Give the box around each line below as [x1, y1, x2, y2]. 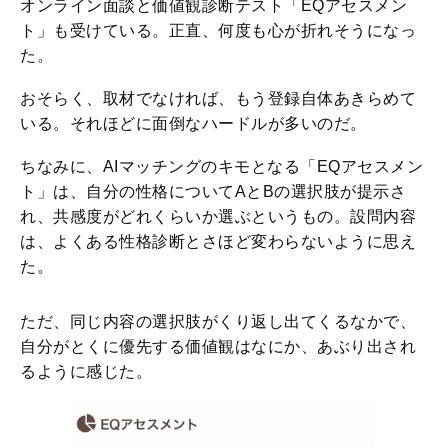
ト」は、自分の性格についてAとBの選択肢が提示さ [20, 183, 406, 201]
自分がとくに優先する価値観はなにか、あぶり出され [20, 338, 416, 356]
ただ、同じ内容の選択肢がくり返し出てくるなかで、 [20, 313, 416, 331]
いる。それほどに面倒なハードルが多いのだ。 [20, 115, 367, 133]
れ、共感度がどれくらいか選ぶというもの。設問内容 [20, 208, 416, 226]
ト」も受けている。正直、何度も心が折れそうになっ [20, 22, 416, 40]
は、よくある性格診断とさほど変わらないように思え [20, 233, 416, 251]
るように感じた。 [20, 363, 152, 381]
